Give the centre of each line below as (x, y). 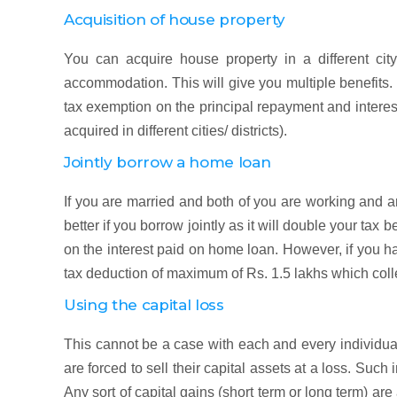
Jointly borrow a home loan (167, 162)
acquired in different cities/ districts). (175, 131)
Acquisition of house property (175, 19)
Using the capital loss (144, 305)
